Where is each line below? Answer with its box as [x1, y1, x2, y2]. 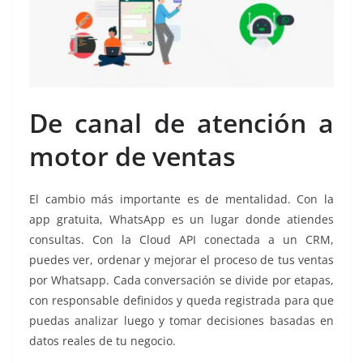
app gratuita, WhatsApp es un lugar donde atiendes [29, 211, 334, 227]
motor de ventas [29, 138, 236, 173]
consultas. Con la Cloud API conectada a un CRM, [29, 231, 334, 247]
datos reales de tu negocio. [29, 332, 176, 348]
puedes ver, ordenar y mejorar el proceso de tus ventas [29, 251, 334, 267]
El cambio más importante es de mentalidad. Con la [29, 190, 334, 207]
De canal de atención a [29, 105, 334, 140]
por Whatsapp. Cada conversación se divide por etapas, [29, 271, 334, 288]
